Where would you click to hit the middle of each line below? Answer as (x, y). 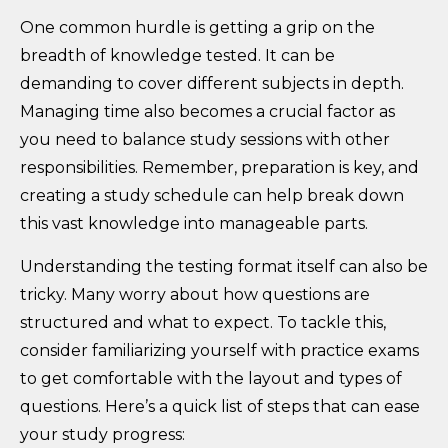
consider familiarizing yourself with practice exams (219, 350)
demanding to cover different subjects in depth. (212, 83)
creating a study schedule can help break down (212, 195)
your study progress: (102, 434)
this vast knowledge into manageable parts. (194, 223)
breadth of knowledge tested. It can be (177, 55)
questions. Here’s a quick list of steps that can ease (220, 406)
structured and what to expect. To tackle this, (203, 322)
